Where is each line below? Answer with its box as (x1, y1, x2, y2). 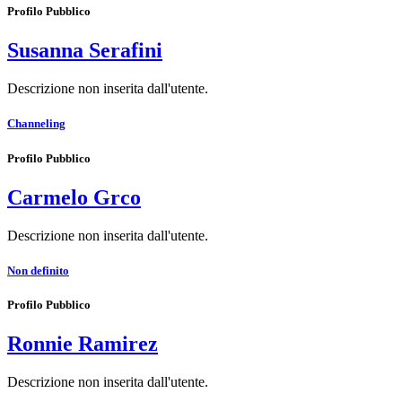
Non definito (7, 263, 69, 277)
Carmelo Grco (7, 185, 141, 209)
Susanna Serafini (7, 39, 162, 63)
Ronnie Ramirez (7, 332, 158, 356)
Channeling (7, 117, 66, 131)
